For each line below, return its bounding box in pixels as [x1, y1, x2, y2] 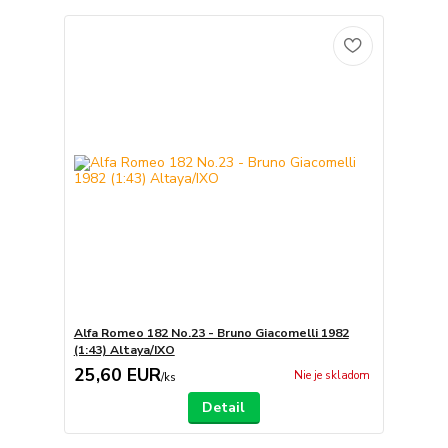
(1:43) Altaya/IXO [73, 342, 175, 358]
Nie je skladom [293, 368, 370, 384]
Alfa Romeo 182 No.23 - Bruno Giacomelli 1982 [73, 325, 349, 341]
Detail [202, 398, 246, 417]
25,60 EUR [73, 363, 161, 387]
